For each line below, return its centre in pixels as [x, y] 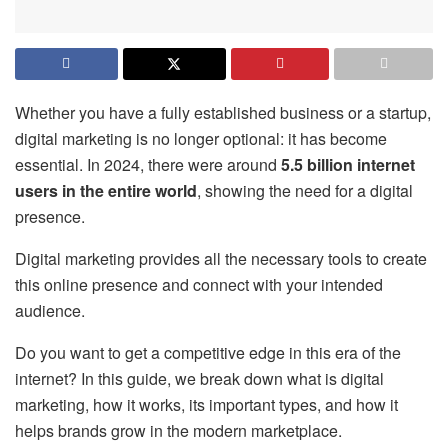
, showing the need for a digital [305, 190]
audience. [50, 310]
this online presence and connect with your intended [199, 284]
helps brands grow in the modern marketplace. [178, 430]
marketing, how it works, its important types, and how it [206, 404]
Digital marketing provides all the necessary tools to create [221, 258]
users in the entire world [106, 190]
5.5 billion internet [348, 164]
